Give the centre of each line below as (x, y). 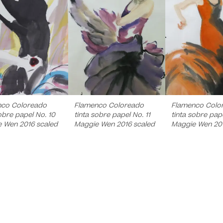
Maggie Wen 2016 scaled (114, 124)
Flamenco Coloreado (109, 105)
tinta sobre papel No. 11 (112, 115)
